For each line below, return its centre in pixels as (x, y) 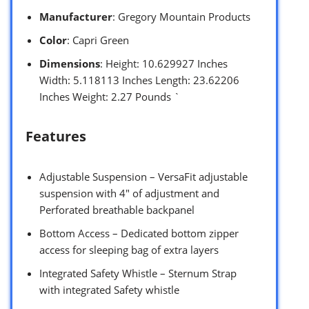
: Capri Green (98, 40)
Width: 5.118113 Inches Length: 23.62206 (139, 80)
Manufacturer (76, 17)
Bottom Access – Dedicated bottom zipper (139, 233)
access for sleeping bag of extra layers (129, 250)
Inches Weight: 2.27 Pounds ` (110, 97)
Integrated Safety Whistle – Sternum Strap (138, 273)
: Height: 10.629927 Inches (164, 64)
